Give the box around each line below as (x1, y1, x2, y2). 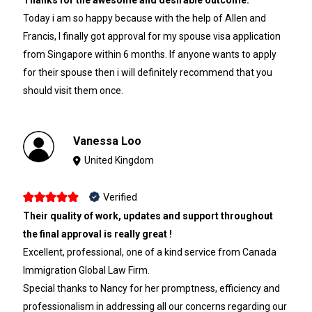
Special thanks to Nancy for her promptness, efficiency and (22, 282, 280, 294)
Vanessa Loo (73, 134, 142, 148)
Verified (102, 190, 137, 203)
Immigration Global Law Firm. (22, 264, 150, 276)
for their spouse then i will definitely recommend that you (22, 66, 272, 78)
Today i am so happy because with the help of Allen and (22, 12, 266, 24)
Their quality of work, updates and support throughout (22, 210, 273, 221)
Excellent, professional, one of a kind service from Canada (22, 246, 276, 258)
